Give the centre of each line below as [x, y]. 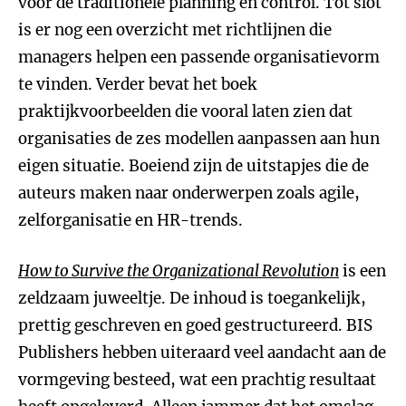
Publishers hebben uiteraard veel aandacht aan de [202, 353]
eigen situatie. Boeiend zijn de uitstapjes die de [193, 166]
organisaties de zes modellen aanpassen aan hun [199, 139]
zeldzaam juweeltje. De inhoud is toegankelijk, [192, 298]
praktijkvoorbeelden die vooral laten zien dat [185, 111]
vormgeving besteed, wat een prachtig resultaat [197, 380]
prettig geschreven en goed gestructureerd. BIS [195, 325]
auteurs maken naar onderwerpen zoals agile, [189, 193]
